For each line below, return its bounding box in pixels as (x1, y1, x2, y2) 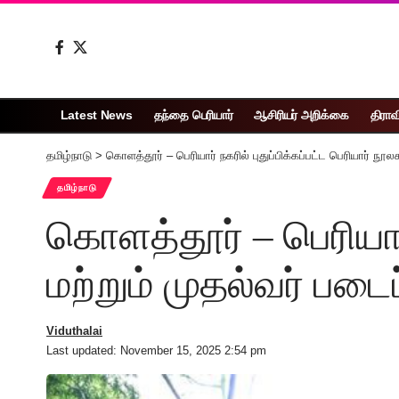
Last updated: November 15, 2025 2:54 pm (46, 343, 266, 357)
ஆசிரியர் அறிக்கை (254, 108, 349, 123)
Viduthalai (46, 323, 102, 338)
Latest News (60, 108, 133, 123)
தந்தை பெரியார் (153, 108, 233, 123)
